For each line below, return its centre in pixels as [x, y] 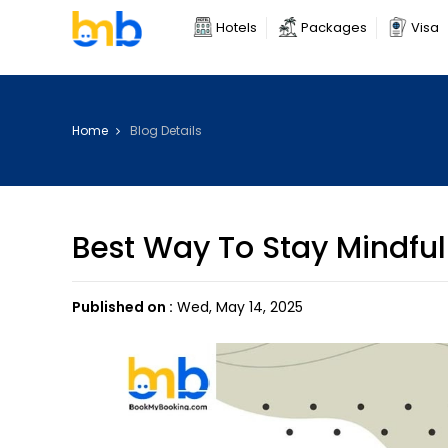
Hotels [236, 27]
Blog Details [166, 130]
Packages [334, 27]
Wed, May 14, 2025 [238, 307]
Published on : [122, 307]
